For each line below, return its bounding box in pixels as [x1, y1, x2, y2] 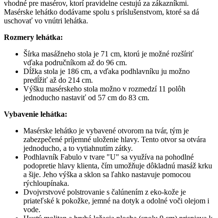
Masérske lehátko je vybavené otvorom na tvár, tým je [23, 127, 189, 135]
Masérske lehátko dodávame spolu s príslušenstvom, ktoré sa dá [4, 8, 199, 17]
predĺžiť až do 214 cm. [23, 76, 93, 85]
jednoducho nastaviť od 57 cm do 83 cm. [23, 93, 149, 102]
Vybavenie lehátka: [4, 110, 67, 119]
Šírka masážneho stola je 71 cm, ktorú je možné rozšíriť [23, 50, 194, 58]
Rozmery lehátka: [4, 33, 63, 42]
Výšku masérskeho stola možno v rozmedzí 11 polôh [23, 85, 185, 93]
